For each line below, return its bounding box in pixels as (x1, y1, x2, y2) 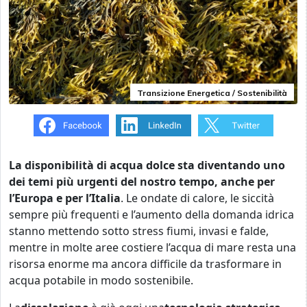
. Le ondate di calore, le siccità (121, 191, 274, 206)
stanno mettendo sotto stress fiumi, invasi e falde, (9, 223, 269, 238)
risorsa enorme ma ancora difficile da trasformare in (9, 256, 282, 271)
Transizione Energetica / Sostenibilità (137, 88, 287, 98)
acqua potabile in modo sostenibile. (9, 273, 196, 288)
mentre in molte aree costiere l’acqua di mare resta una (9, 240, 296, 255)
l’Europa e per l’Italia (9, 191, 121, 206)
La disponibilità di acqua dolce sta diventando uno (9, 158, 285, 173)
